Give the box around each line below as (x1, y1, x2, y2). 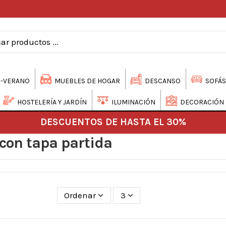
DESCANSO (144, 76, 181, 85)
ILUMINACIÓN (111, 97, 155, 106)
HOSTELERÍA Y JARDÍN (17, 97, 87, 106)
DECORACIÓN (180, 97, 224, 106)
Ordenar (64, 190, 96, 200)
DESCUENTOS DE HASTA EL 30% (40, 116, 186, 128)
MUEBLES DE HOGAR (54, 76, 120, 85)
